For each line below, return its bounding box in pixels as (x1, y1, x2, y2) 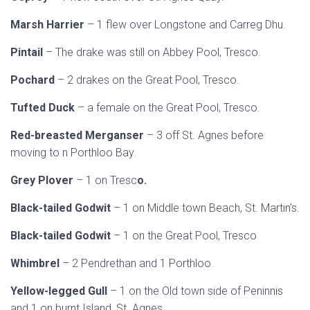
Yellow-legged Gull (10, 284, 110, 298)
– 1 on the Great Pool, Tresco (113, 229, 257, 242)
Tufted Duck (10, 101, 77, 114)
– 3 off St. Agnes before (147, 129, 264, 142)
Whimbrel (10, 257, 62, 270)
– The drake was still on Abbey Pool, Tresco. (46, 46, 261, 59)
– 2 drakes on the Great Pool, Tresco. (57, 73, 239, 86)
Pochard (10, 73, 57, 86)
